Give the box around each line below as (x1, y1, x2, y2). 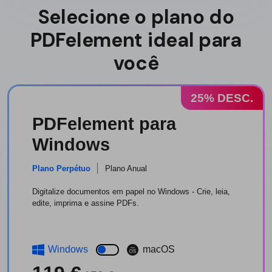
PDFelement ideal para (30, 27, 242, 53)
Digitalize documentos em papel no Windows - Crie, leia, (32, 187, 231, 197)
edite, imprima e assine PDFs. (32, 199, 140, 208)
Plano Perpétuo (32, 163, 91, 173)
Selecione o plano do (38, 4, 234, 30)
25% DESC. (191, 91, 253, 104)
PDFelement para (32, 114, 177, 134)
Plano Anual (105, 163, 148, 173)
